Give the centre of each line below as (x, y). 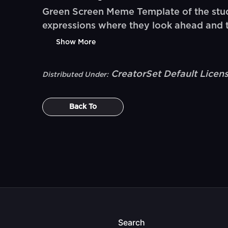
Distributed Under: (76, 75)
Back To (83, 107)
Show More (76, 42)
